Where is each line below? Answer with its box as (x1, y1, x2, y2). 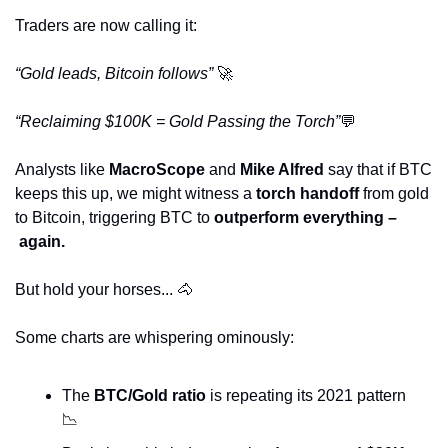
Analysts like (15, 160, 109, 178)
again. (15, 232, 65, 250)
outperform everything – (214, 208, 397, 226)
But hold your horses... (15, 280, 177, 298)
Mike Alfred (240, 160, 324, 178)
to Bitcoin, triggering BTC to (15, 208, 214, 226)
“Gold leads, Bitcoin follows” (15, 64, 217, 82)
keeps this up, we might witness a (15, 184, 256, 202)
